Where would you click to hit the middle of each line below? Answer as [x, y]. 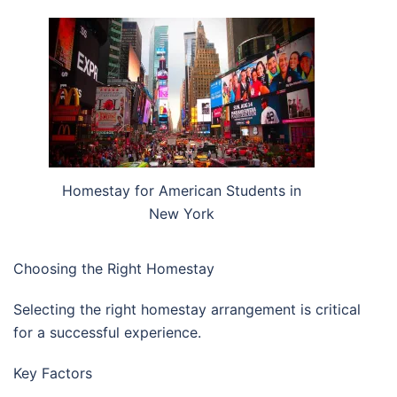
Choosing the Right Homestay [114, 269]
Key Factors [53, 374]
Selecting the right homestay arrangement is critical [187, 310]
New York [182, 213]
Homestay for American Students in [182, 190]
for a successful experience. [107, 333]
